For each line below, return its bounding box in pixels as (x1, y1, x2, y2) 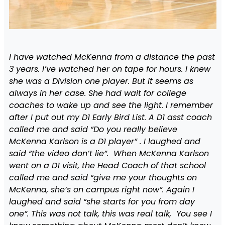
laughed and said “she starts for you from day (9, 195, 195, 207)
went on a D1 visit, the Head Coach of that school (9, 159, 206, 171)
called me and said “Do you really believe (9, 123, 177, 135)
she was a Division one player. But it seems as (9, 75, 193, 87)
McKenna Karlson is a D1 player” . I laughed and (9, 135, 200, 147)
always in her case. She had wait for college (9, 87, 186, 99)
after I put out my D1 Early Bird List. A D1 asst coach (9, 111, 212, 123)
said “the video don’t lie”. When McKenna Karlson (9, 147, 209, 159)
